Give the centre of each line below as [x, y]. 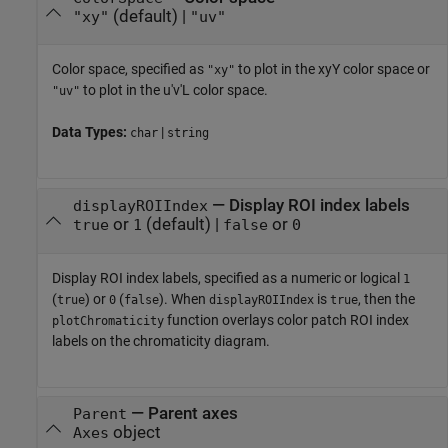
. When [186, 298]
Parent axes [192, 414]
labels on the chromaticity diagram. [161, 340]
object [134, 433]
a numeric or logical [341, 277]
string [188, 133]
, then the [386, 298]
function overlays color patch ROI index [286, 319]
